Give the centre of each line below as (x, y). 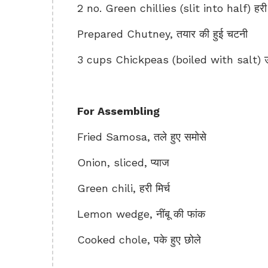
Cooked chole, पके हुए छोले (139, 240)
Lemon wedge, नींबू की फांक (141, 214)
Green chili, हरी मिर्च (124, 188)
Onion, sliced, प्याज (123, 162)
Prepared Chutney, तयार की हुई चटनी (162, 34)
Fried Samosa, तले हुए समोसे (142, 137)
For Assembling (118, 111)
